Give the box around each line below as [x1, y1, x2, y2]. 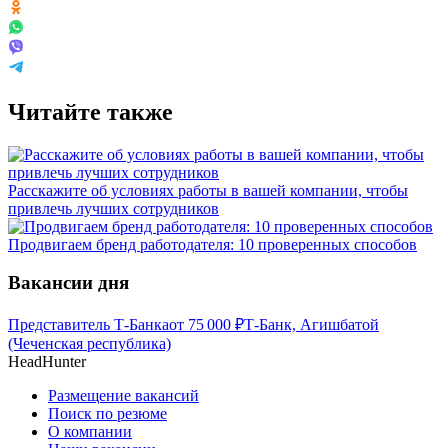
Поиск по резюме [48, 405, 167, 423]
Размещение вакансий [48, 387, 199, 405]
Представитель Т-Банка [8, 316, 169, 334]
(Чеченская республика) [8, 335, 171, 353]
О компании [48, 423, 132, 441]
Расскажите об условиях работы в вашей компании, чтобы [8, 181, 408, 199]
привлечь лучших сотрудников [8, 199, 219, 217]
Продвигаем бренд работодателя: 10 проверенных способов [8, 235, 417, 253]
